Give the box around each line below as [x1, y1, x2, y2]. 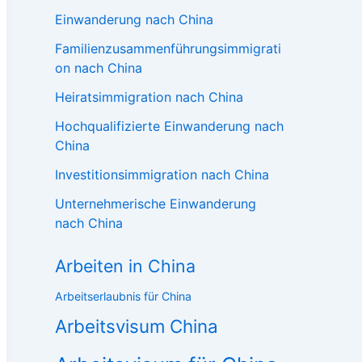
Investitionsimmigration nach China [55, 166, 269, 183]
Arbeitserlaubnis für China [55, 289, 192, 303]
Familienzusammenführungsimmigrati [55, 40, 281, 57]
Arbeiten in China [55, 255, 196, 276]
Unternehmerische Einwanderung [55, 196, 256, 212]
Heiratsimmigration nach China [55, 89, 243, 105]
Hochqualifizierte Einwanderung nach [55, 118, 284, 134]
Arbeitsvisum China [55, 315, 218, 337]
